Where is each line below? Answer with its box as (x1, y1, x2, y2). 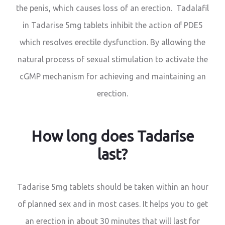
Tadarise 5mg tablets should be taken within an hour (17, 182, 208, 192)
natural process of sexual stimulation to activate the (17, 55, 208, 64)
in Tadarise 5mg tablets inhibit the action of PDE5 (22, 21, 203, 30)
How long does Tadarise (31, 128, 194, 145)
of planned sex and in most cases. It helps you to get (17, 199, 208, 209)
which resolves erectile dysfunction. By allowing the (20, 38, 205, 47)
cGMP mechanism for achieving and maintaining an (19, 72, 206, 81)
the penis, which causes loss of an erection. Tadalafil (16, 4, 209, 13)
